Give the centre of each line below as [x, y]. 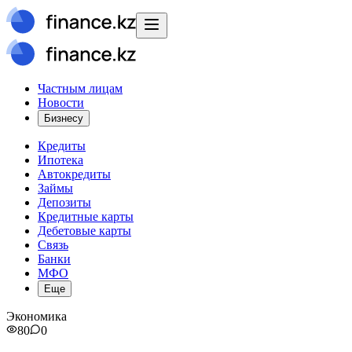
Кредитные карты [86, 216]
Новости [61, 103]
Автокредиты [74, 174]
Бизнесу [64, 118]
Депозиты [64, 202]
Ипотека [60, 160]
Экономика [37, 316]
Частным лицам [80, 88]
